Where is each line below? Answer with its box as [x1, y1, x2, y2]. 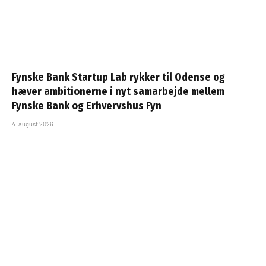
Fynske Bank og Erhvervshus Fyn [12, 99, 161, 112]
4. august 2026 [12, 119, 53, 128]
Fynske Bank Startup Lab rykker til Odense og [12, 70, 225, 84]
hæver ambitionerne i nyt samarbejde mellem [12, 84, 224, 98]
